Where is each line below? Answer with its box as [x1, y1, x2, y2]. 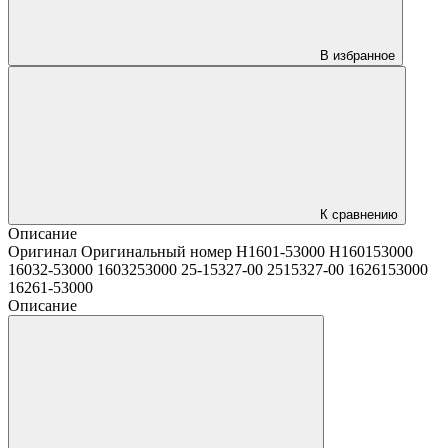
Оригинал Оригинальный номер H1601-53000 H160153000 [8, 242, 413, 260]
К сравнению [320, 206, 398, 222]
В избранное [320, 47, 395, 63]
